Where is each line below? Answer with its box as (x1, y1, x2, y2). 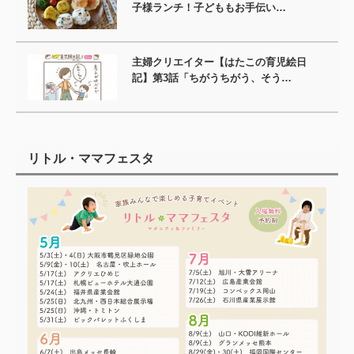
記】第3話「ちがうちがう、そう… (132, 72, 292, 85)
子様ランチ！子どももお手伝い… (132, 2, 287, 14)
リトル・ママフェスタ (28, 152, 154, 166)
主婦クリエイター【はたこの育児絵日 (132, 56, 307, 69)
